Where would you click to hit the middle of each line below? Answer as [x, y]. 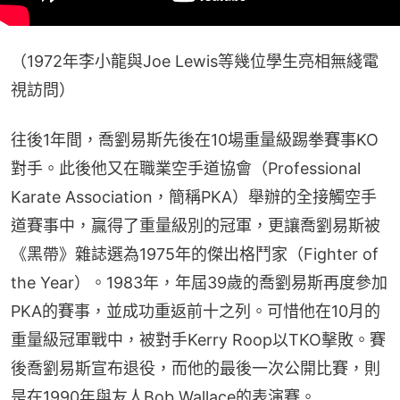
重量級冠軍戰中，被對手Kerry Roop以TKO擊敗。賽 [198, 339]
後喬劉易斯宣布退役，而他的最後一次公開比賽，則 [196, 368]
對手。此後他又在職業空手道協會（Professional [186, 168]
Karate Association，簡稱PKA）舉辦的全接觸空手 [194, 196]
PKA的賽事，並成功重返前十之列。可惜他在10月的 [196, 311]
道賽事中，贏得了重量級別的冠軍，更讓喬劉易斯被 [196, 225]
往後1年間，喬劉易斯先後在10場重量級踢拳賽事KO [195, 139]
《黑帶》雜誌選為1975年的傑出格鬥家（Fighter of [195, 254]
